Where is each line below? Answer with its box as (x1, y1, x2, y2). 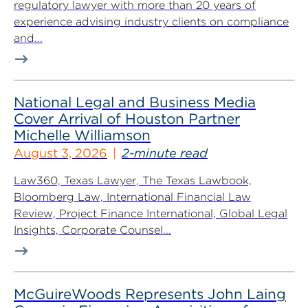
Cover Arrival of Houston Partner (14, 110, 240, 127)
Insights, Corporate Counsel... (14, 223, 171, 236)
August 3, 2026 (14, 146, 107, 160)
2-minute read (122, 146, 208, 160)
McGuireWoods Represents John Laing (14, 285, 286, 302)
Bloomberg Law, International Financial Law (14, 190, 251, 203)
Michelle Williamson (14, 126, 151, 144)
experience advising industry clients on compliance (14, 15, 289, 28)
